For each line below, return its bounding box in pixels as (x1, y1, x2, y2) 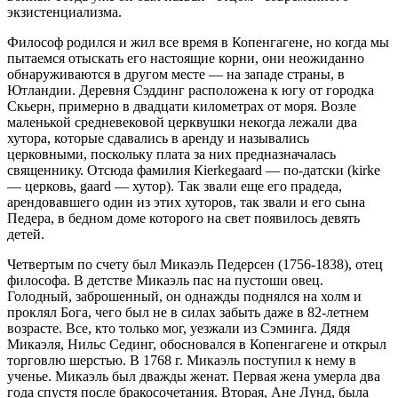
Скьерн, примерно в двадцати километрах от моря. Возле (7, 99, 356, 115)
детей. (7, 227, 44, 243)
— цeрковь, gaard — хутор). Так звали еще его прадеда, (7, 179, 342, 195)
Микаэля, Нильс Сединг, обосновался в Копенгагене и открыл (7, 337, 386, 353)
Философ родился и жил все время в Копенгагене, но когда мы (7, 35, 389, 51)
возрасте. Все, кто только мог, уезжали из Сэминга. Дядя (7, 321, 350, 337)
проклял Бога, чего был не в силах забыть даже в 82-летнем (7, 305, 369, 321)
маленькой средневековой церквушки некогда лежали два (7, 115, 357, 131)
